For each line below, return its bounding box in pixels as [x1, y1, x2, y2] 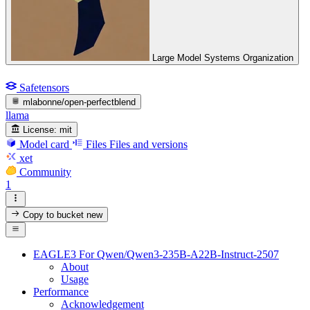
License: [23, 125, 57, 136]
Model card [19, 138, 69, 151]
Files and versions [109, 138, 188, 151]
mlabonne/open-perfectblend [23, 96, 136, 107]
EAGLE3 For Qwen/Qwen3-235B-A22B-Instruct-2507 [33, 248, 279, 261]
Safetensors [19, 81, 69, 93]
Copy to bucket [20, 209, 87, 220]
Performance [33, 286, 89, 298]
